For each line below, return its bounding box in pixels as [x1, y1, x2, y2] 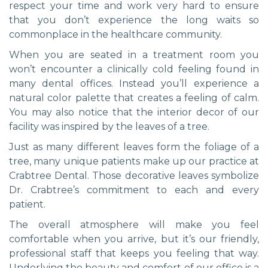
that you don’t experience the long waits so [9, 14, 259, 26]
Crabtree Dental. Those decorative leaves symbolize [9, 169, 259, 181]
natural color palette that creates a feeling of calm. [9, 92, 259, 103]
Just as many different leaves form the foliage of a [9, 141, 259, 153]
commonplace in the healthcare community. [9, 28, 222, 40]
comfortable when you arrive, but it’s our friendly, [9, 233, 259, 245]
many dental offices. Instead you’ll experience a [9, 77, 259, 89]
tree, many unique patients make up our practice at [9, 155, 259, 167]
